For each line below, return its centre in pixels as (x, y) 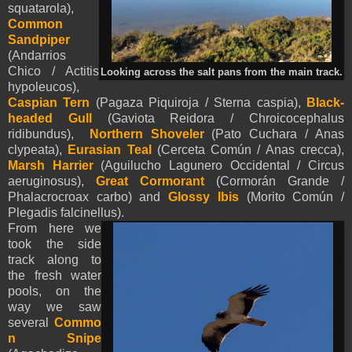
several (31, 322)
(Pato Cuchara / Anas (274, 134)
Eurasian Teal (110, 149)
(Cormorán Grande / (274, 181)
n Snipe (55, 338)
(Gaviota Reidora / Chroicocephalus (226, 118)
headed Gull (58, 118)
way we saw (55, 306)
